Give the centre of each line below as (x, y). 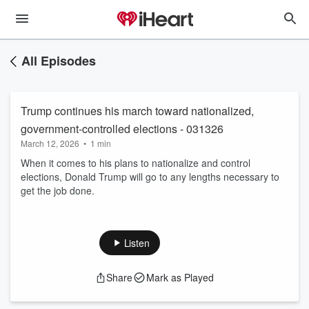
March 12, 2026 (50, 143)
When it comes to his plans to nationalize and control (136, 163)
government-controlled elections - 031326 (122, 129)
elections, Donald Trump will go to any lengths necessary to (150, 177)
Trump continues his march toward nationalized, (137, 111)
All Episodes (59, 61)
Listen (137, 243)
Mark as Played (180, 277)
